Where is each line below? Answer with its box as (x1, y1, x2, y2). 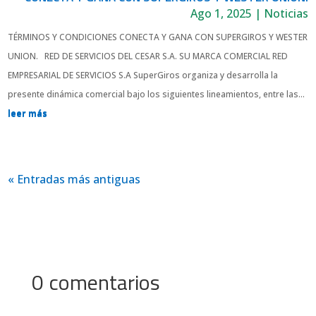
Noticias (263, 6, 308, 22)
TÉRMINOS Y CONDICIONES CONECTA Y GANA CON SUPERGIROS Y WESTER (8, 31, 308, 44)
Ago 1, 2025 (190, 6, 252, 22)
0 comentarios (31, 266, 160, 299)
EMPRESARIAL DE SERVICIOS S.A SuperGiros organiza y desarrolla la (8, 69, 279, 82)
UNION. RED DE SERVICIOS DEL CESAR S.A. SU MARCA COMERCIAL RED (8, 50, 288, 63)
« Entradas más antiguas (8, 171, 141, 188)
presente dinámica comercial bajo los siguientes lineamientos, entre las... (8, 88, 305, 101)
